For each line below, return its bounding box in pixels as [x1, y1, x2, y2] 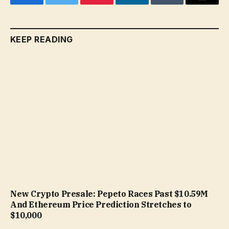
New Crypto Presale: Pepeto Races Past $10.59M [10, 189, 209, 199]
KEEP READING [10, 34, 73, 44]
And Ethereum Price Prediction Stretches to [10, 199, 192, 210]
